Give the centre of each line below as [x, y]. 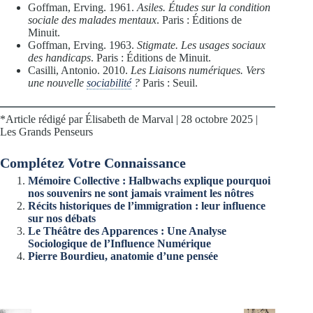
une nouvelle [57, 82]
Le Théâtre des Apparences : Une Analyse [127, 231]
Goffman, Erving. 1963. [82, 45]
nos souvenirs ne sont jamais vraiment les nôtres [141, 193]
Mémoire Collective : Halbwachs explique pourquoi [149, 180]
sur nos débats [62, 218]
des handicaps [59, 57]
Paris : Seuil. [169, 82]
